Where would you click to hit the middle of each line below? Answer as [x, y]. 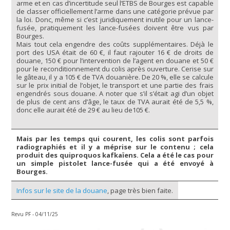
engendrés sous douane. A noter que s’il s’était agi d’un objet [115, 94]
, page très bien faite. [140, 190]
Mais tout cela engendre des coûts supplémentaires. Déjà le [115, 44]
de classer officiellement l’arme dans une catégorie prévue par [115, 12]
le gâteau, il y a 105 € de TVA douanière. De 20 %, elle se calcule [115, 77]
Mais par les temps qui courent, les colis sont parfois [115, 139]
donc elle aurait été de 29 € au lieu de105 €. [83, 110]
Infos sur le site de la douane [62, 190]
